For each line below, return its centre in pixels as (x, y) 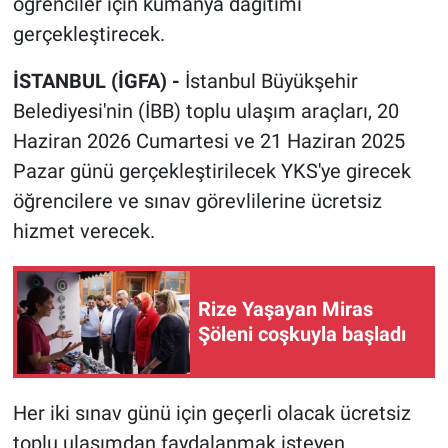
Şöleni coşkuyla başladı (302, 334)
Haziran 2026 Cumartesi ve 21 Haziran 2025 (208, 141)
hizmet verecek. (83, 231)
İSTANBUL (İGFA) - (98, 81)
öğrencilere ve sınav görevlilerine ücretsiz (197, 201)
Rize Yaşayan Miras (285, 309)
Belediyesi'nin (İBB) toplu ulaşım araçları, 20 (205, 111)
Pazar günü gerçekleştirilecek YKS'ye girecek (211, 171)
